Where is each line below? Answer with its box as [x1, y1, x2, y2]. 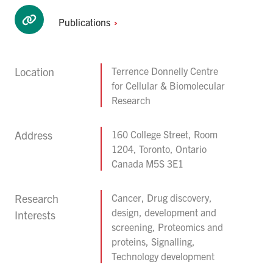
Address [15, 128, 52, 143]
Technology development [112, 250, 215, 263]
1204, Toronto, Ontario [112, 143, 207, 155]
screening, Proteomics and [112, 221, 224, 233]
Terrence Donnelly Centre [112, 65, 219, 77]
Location [15, 65, 54, 79]
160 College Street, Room [112, 128, 218, 141]
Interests [15, 208, 55, 222]
